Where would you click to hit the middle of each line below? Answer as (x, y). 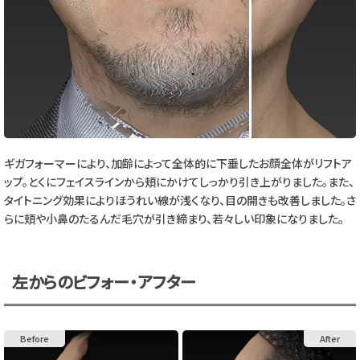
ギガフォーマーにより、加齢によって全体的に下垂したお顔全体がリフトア (178, 164)
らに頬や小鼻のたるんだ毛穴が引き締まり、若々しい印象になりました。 (174, 219)
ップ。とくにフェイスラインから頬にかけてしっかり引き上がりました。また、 (179, 182)
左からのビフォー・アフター (104, 282)
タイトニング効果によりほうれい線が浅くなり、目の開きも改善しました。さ (180, 200)
